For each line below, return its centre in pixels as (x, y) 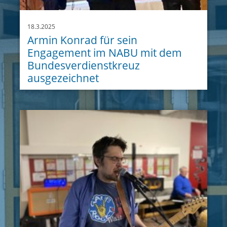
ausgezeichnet (63, 78)
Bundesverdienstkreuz (84, 65)
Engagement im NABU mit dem (105, 52)
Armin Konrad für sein (83, 40)
